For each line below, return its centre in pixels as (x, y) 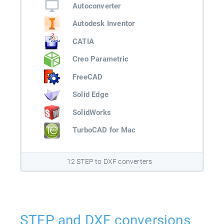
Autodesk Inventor (104, 24)
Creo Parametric (100, 59)
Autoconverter (97, 6)
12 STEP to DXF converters (109, 162)
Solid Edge (90, 95)
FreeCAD (88, 77)
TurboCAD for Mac (104, 130)
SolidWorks (92, 112)
